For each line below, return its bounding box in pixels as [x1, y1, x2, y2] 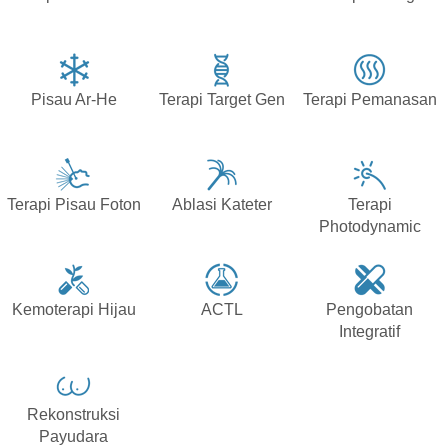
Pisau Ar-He [30, 91, 117, 109]
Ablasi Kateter [171, 196, 272, 214]
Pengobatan [326, 301, 414, 319]
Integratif [339, 323, 401, 341]
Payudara [39, 428, 109, 446]
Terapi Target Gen [158, 91, 285, 109]
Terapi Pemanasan [302, 91, 437, 109]
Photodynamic [318, 218, 421, 236]
